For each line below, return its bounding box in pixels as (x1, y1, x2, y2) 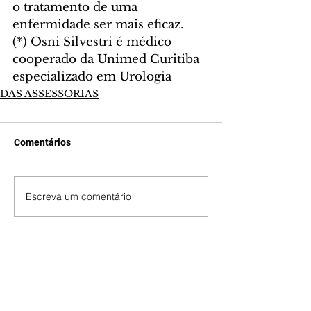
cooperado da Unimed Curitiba (12, 52, 203, 67)
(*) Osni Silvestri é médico (12, 35, 175, 50)
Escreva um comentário (26, 190, 131, 203)
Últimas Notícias (60, 240, 162, 258)
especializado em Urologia (12, 69, 171, 85)
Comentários (14, 137, 71, 149)
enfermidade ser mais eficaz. (12, 17, 184, 33)
